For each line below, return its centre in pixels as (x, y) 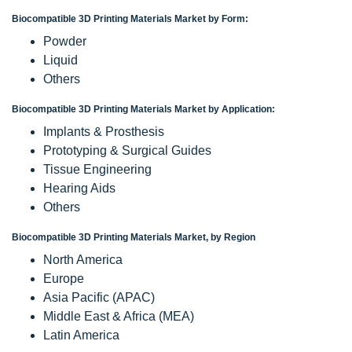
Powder (65, 41)
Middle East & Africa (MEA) (119, 316)
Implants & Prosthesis (104, 131)
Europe (64, 278)
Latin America (81, 335)
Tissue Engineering (97, 169)
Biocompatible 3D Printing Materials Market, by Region (134, 237)
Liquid (60, 60)
